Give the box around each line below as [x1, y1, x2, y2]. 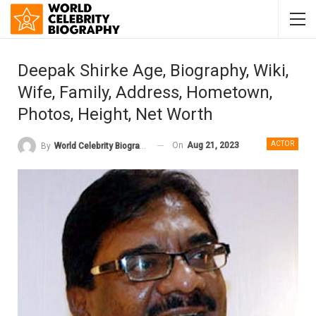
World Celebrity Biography [54, 140, 140, 151]
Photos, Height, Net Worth [18, 104, 213, 124]
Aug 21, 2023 [187, 140, 239, 150]
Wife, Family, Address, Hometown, [18, 83, 272, 102]
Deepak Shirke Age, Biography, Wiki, [18, 61, 288, 80]
